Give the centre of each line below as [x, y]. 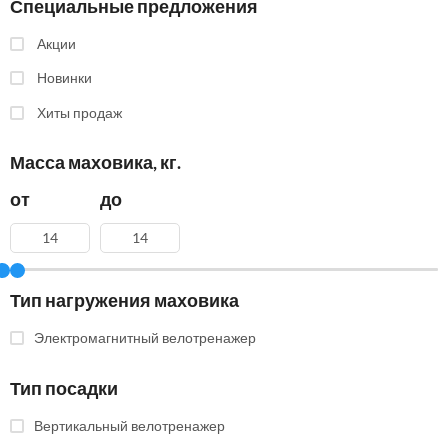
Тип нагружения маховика [124, 300]
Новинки [66, 78]
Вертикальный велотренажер [129, 426]
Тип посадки [64, 387]
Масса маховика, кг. [95, 162]
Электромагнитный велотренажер [145, 338]
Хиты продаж [79, 113]
